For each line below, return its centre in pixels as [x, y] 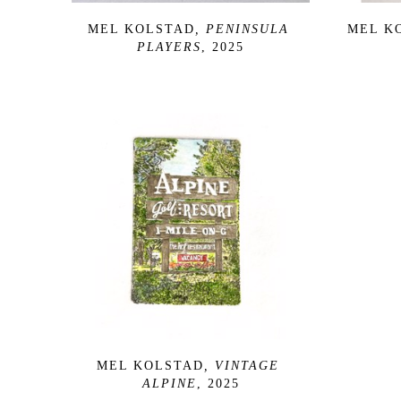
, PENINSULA [242, 29]
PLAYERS [169, 47]
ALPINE [169, 383]
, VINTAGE [242, 365]
